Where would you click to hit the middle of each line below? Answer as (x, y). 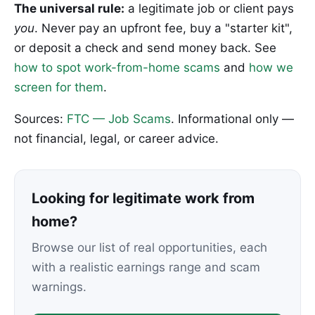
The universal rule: (69, 9)
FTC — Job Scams (119, 119)
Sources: (40, 119)
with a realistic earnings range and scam (146, 268)
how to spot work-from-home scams (117, 68)
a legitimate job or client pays (209, 9)
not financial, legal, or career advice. (116, 139)
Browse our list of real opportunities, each (149, 248)
